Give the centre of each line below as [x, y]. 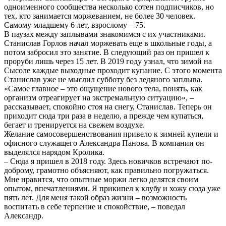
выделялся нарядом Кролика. [54, 152]
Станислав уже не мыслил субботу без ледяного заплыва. [103, 80]
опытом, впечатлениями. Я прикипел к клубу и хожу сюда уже [112, 189]
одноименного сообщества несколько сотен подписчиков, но [109, 7]
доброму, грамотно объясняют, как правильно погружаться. [106, 171]
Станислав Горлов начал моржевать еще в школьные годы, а [108, 43]
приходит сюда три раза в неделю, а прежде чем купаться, [104, 116]
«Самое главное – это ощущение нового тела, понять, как [103, 89]
